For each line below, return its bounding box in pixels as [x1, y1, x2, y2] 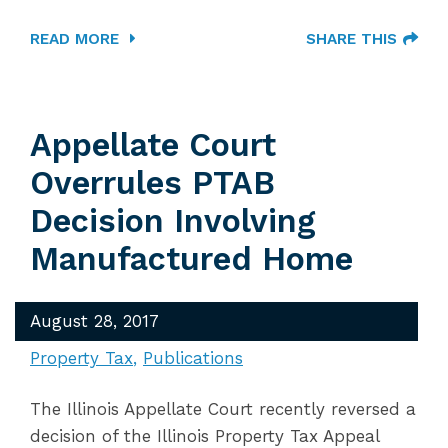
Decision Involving [30, 202, 316, 240]
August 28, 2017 [30, 311, 159, 331]
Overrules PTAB [30, 164, 275, 202]
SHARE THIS [306, 30, 397, 48]
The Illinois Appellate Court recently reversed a [30, 399, 416, 419]
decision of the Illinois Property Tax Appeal [30, 426, 379, 446]
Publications [143, 348, 243, 368]
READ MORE [30, 30, 124, 48]
